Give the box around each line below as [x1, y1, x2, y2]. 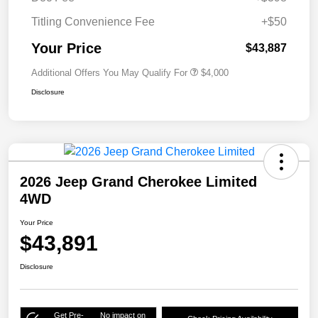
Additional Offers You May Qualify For [31, 67, 187, 79]
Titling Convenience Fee [31, 16, 155, 28]
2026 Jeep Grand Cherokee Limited [20, 174, 257, 190]
